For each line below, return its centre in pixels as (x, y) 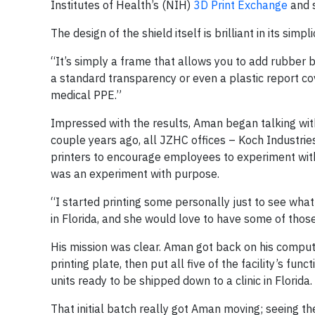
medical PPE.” (86, 95)
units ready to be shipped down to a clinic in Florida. (181, 280)
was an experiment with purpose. (135, 173)
